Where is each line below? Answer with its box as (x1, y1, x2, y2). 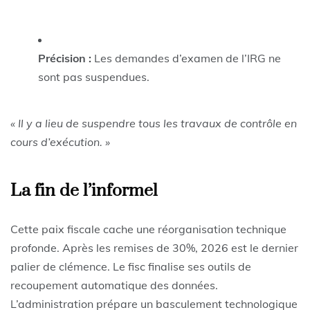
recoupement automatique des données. (10, 277, 218, 292)
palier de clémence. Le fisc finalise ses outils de (10, 259, 251, 273)
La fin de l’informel (10, 179, 158, 201)
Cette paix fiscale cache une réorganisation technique (10, 221, 286, 236)
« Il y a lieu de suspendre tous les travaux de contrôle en (10, 116, 297, 130)
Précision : (38, 51, 91, 65)
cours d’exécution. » (10, 134, 110, 149)
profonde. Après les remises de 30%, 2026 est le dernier (10, 240, 298, 255)
